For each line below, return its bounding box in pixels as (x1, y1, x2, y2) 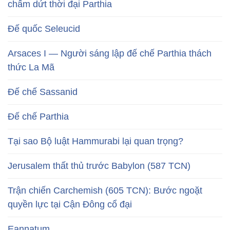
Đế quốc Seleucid (8, 23, 80, 34)
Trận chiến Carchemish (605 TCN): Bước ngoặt (8, 185, 202, 196)
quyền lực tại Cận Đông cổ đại (8, 199, 132, 209)
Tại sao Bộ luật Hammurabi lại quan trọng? (8, 136, 183, 146)
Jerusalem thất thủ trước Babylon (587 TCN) (8, 160, 190, 171)
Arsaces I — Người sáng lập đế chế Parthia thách (8, 48, 212, 59)
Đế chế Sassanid (8, 86, 78, 97)
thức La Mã (8, 62, 54, 72)
